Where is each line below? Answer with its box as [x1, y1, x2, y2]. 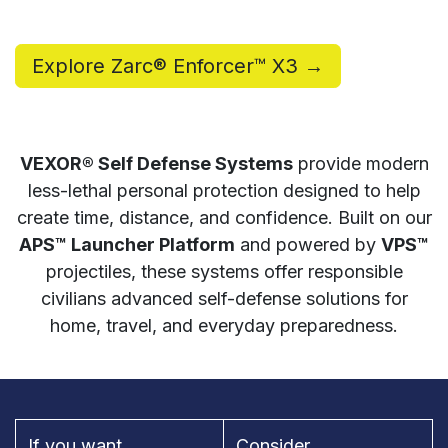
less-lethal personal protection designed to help [27, 180, 421, 202]
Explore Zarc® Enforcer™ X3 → [32, 54, 324, 79]
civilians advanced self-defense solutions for [40, 288, 408, 310]
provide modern [292, 153, 429, 175]
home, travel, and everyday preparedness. [50, 315, 398, 337]
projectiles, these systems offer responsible [45, 261, 403, 283]
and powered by [235, 234, 381, 256]
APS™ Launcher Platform [19, 234, 235, 256]
